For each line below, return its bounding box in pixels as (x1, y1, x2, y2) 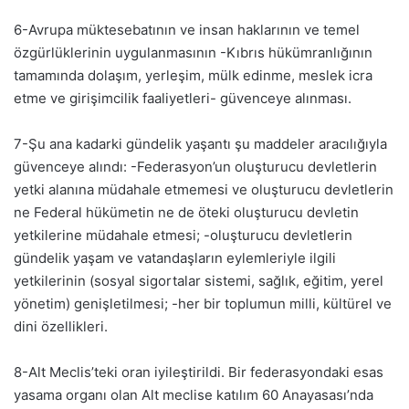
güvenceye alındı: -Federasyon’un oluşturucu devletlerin (14, 157, 377, 175)
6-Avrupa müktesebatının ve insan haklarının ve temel (14, 20, 360, 38)
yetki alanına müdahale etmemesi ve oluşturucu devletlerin (14, 180, 393, 198)
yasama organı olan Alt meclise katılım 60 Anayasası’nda (14, 385, 373, 404)
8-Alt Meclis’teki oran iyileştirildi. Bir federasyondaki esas (14, 362, 383, 381)
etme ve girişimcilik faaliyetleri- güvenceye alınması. (14, 89, 351, 107)
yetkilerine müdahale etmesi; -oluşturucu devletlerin (14, 225, 352, 244)
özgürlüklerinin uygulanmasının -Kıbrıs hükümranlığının (14, 43, 372, 61)
